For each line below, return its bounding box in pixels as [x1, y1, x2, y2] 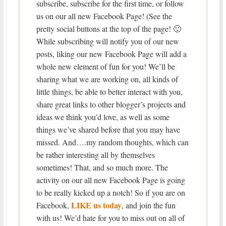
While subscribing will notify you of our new [36, 35, 179, 46]
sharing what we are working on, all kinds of [36, 73, 178, 84]
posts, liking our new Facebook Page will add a [36, 48, 187, 59]
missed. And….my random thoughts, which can [36, 136, 189, 147]
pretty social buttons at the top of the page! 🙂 [36, 23, 181, 34]
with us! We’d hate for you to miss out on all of [36, 212, 185, 223]
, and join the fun [121, 199, 176, 210]
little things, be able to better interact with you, [36, 86, 183, 97]
